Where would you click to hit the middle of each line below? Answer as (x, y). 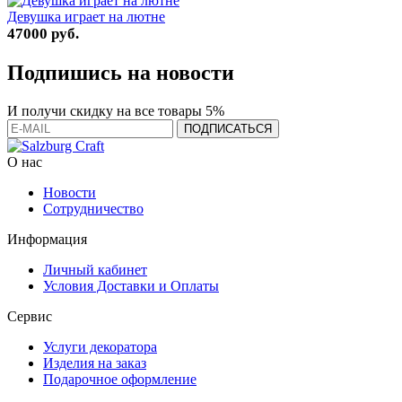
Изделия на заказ (95, 363)
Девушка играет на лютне (86, 16)
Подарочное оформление (120, 379)
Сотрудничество (93, 208)
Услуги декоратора (100, 346)
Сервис (30, 316)
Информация (47, 239)
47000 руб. (43, 33)
